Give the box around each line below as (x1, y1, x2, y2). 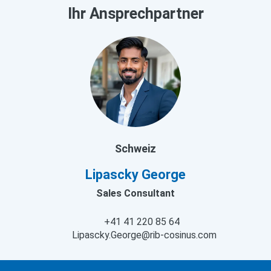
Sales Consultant (96, 187, 175, 199)
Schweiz (115, 142, 156, 155)
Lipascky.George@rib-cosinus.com (71, 229, 217, 241)
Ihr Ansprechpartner (67, 4, 204, 22)
